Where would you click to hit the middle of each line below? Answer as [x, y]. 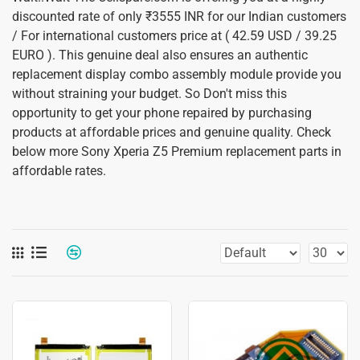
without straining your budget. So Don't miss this [149, 94]
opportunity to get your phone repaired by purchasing [162, 113]
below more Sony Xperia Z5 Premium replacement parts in [177, 151]
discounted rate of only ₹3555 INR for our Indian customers [179, 16]
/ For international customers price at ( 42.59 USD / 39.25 [174, 36]
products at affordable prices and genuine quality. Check [172, 132]
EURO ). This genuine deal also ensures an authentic [160, 55]
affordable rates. [59, 171]
